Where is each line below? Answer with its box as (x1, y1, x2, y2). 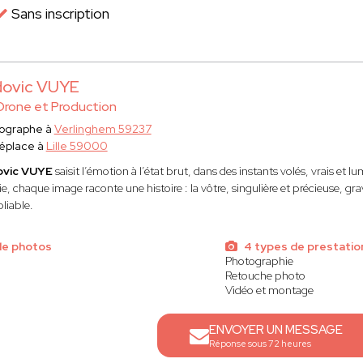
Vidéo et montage (225, 283, 314, 297)
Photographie (225, 254, 294, 268)
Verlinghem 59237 (53, 122, 152, 136)
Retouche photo (225, 268, 306, 283)
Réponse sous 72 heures (209, 338, 312, 349)
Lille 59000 (45, 139, 108, 153)
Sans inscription (8, 4, 109, 23)
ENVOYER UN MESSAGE (209, 322, 344, 338)
